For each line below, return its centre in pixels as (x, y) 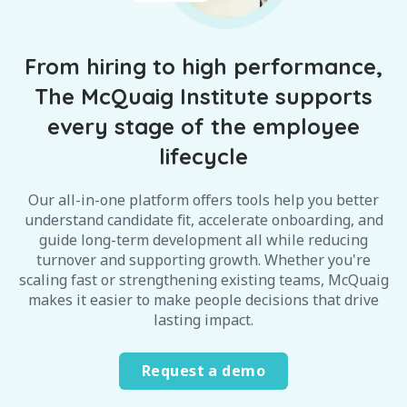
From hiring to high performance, (203, 67)
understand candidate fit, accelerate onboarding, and (203, 220)
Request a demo (203, 371)
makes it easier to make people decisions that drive (203, 300)
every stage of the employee (203, 127)
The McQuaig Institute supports (203, 97)
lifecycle (203, 157)
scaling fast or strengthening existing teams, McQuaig (203, 280)
